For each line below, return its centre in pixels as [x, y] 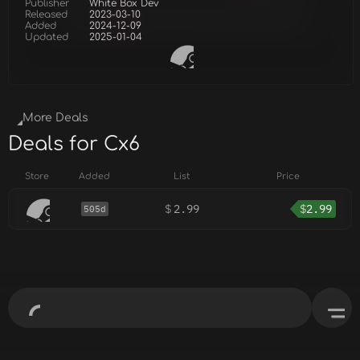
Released [46, 14]
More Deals [55, 117]
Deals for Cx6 [74, 144]
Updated [47, 37]
